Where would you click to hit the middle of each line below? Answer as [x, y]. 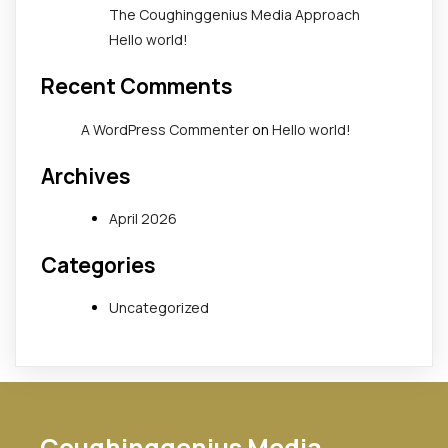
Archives [86, 175]
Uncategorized [159, 308]
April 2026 [143, 218]
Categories [98, 264]
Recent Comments [137, 86]
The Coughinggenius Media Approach [234, 15]
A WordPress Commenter [165, 129]
